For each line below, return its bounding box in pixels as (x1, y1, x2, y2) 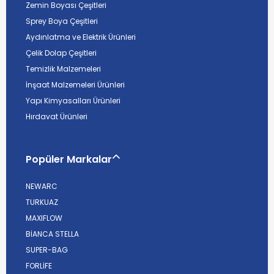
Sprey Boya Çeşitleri (26, 15, 98, 26)
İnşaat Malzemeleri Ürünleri (26, 79, 125, 90)
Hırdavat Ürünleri (26, 111, 87, 122)
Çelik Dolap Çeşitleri (26, 47, 97, 58)
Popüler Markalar (26, 152, 112, 167)
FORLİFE (26, 260, 52, 271)
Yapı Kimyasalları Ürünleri (26, 95, 120, 106)
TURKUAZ (26, 196, 58, 207)
